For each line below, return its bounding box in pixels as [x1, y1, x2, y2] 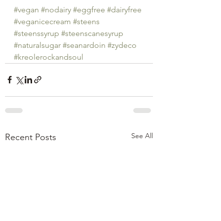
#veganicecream [14, 16, 71, 26]
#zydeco [108, 40, 137, 50]
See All [131, 131, 153, 140]
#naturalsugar [14, 40, 61, 50]
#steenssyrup [14, 28, 59, 38]
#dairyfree [107, 4, 142, 14]
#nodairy [41, 4, 71, 14]
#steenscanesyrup [61, 28, 123, 38]
